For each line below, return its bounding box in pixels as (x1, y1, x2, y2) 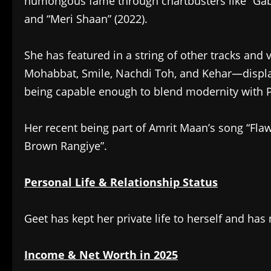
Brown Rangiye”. (24, 139, 107, 154)
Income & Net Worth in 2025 (24, 247, 178, 263)
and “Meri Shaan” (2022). (24, 11, 148, 27)
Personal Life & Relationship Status (24, 175, 218, 190)
